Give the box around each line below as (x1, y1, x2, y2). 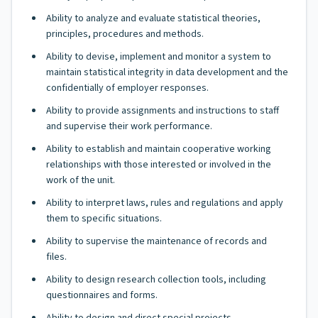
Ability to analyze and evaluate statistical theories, (46, 11, 261, 26)
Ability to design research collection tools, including (46, 273, 266, 287)
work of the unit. (46, 173, 115, 187)
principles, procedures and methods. (46, 27, 204, 41)
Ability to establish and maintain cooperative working (46, 142, 271, 156)
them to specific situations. (46, 212, 162, 226)
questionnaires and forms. (46, 288, 158, 302)
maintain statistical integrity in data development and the (46, 65, 288, 79)
